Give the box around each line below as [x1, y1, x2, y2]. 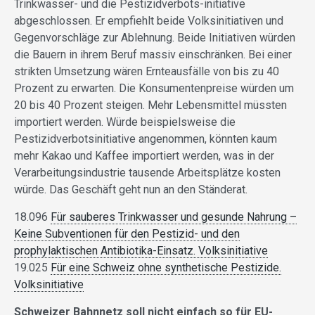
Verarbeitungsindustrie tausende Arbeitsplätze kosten [14, 166, 281, 180]
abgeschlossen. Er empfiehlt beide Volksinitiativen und [14, 14, 283, 28]
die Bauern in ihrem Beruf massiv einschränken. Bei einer [14, 48, 292, 62]
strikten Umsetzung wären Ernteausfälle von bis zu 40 [14, 65, 279, 79]
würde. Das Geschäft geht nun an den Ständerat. [14, 183, 247, 197]
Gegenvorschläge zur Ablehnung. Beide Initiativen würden [14, 31, 295, 45]
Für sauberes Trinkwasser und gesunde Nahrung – [51, 210, 297, 224]
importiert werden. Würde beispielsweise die [14, 115, 236, 129]
